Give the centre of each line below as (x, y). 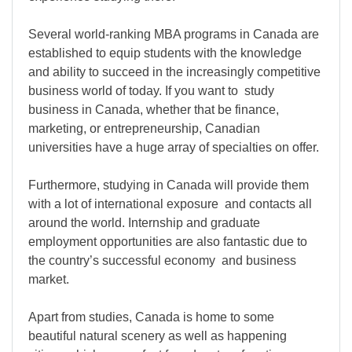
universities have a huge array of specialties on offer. (174, 148)
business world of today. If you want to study (151, 91)
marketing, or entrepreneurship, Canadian (144, 129)
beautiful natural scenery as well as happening (158, 336)
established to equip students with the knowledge (165, 53)
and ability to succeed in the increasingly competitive (174, 72)
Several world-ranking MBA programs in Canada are (174, 35)
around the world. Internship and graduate (144, 223)
